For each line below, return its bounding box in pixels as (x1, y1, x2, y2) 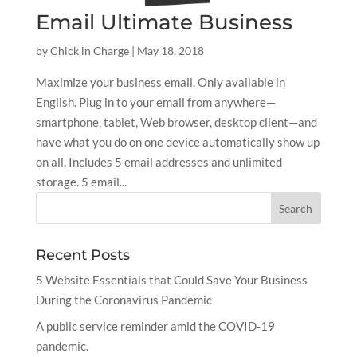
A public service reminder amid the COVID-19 (35, 318, 275, 333)
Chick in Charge (49, 44, 129, 58)
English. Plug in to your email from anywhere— (35, 95, 276, 110)
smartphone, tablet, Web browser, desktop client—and (35, 115, 317, 130)
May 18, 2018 (136, 44, 204, 58)
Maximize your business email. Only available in (35, 75, 285, 90)
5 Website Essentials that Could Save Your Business (35, 273, 308, 288)
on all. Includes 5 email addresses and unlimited (35, 155, 282, 170)
